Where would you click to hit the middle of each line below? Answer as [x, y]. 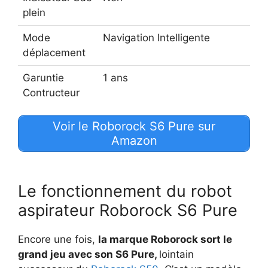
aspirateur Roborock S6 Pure [128, 210]
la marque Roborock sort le [165, 239]
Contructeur [51, 92]
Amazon [134, 140]
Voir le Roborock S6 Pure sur [134, 126]
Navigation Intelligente [156, 37]
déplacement [54, 52]
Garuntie [43, 77]
